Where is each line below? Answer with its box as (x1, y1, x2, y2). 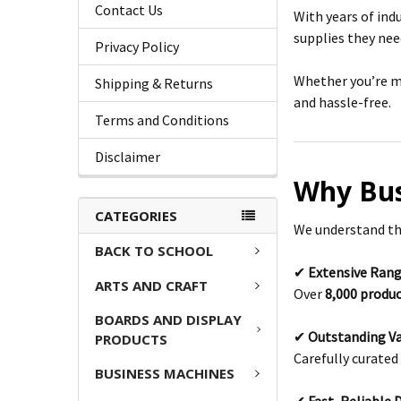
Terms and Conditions (95, 111, 229, 130)
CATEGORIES (95, 207, 177, 226)
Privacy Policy (95, 38, 179, 56)
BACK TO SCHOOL (95, 242, 213, 260)
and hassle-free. (294, 93, 392, 112)
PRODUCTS (95, 330, 167, 349)
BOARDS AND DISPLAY (95, 311, 242, 329)
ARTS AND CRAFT (95, 276, 208, 294)
